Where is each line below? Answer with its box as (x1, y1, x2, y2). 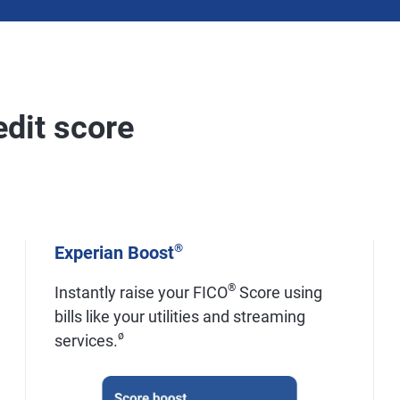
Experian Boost (54, 242, 174, 263)
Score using (235, 283, 322, 302)
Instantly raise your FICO (54, 283, 228, 302)
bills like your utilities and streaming (54, 307, 305, 326)
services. (54, 331, 118, 350)
